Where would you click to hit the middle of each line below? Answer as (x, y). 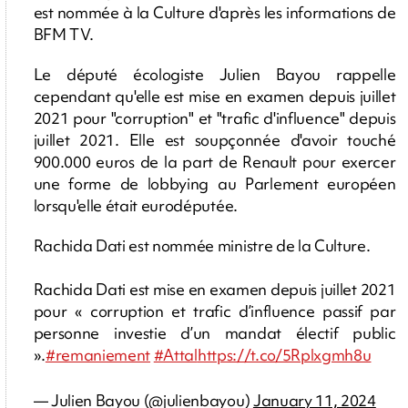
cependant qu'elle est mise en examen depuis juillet (214, 97)
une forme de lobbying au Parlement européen (214, 184)
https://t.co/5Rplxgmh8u (284, 355)
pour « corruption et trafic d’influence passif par (214, 311)
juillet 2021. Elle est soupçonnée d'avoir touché (214, 140)
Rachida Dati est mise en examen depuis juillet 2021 (214, 290)
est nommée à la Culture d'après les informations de (214, 13)
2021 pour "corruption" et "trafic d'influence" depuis (214, 118)
